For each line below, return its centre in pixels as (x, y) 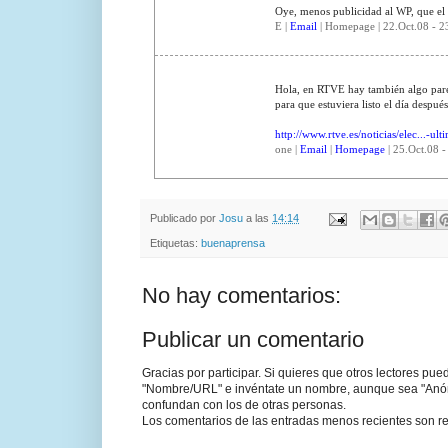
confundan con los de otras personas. (244, 404)
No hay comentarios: (241, 295)
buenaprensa (233, 242)
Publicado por (184, 218)
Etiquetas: (175, 242)
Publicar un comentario (253, 339)
